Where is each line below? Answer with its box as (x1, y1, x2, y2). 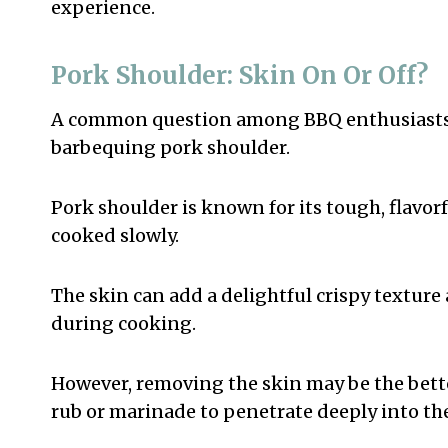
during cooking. (51, 312, 196, 335)
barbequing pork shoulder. (51, 136, 294, 159)
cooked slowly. (51, 224, 183, 247)
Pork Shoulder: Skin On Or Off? (51, 60, 428, 91)
